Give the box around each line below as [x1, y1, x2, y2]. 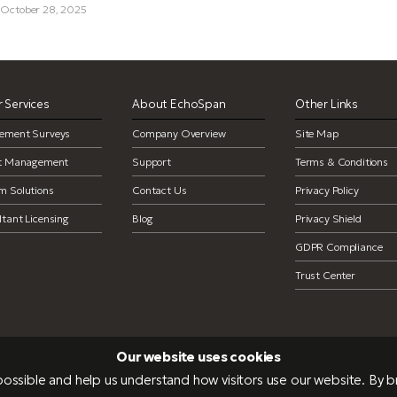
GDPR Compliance [294, 240, 383, 253]
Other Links [294, 97, 359, 112]
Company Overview [132, 127, 226, 140]
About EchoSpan [132, 97, 226, 112]
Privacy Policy [294, 183, 359, 197]
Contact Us [132, 183, 187, 197]
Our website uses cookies [115, 348, 282, 365]
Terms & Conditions [294, 155, 388, 168]
